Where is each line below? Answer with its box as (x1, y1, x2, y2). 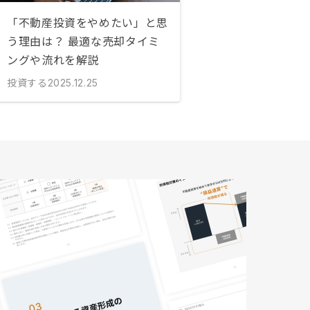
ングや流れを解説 (7, 51, 100, 68)
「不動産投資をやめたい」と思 (7, 14, 168, 30)
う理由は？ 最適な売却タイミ (7, 33, 160, 49)
